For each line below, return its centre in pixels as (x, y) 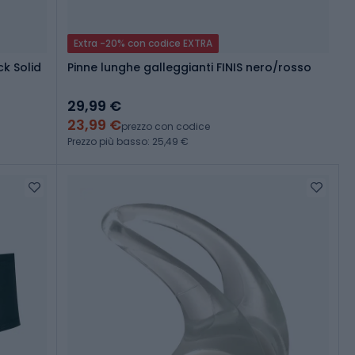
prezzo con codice (166, 127)
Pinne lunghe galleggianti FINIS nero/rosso (189, 68)
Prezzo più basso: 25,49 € (128, 142)
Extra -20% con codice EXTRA (143, 44)
